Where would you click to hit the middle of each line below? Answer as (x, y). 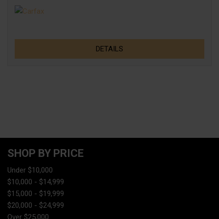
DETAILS (109, 49)
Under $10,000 (30, 170)
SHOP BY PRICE (45, 153)
